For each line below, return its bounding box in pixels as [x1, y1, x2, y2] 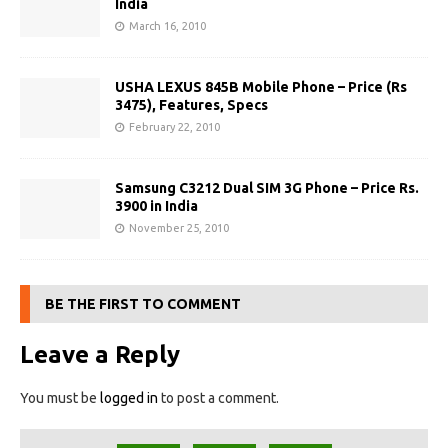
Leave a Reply [20, 341, 180, 369]
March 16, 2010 [129, 20, 206, 32]
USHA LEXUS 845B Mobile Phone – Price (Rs [115, 79, 407, 96]
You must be [20, 390, 100, 407]
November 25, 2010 [129, 222, 229, 235]
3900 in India [115, 198, 198, 215]
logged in [100, 390, 158, 407]
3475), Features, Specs [115, 97, 268, 114]
